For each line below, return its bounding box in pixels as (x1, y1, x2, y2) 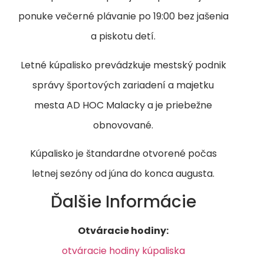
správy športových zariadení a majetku (32, 78, 214, 92)
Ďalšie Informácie (50, 190, 196, 214)
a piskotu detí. (91, 29, 156, 44)
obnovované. (93, 118, 153, 132)
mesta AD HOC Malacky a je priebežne (34, 98, 212, 112)
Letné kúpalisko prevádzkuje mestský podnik (20, 58, 226, 72)
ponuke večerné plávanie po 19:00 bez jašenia (18, 9, 229, 24)
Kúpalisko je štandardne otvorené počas (29, 147, 217, 161)
